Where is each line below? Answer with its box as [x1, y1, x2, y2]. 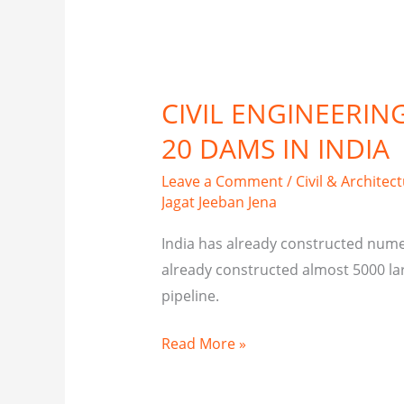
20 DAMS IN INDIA [161, 130, 390, 168]
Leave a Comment [161, 171, 283, 192]
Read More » [161, 333, 246, 353]
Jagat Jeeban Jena [161, 192, 277, 213]
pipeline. [161, 285, 219, 306]
